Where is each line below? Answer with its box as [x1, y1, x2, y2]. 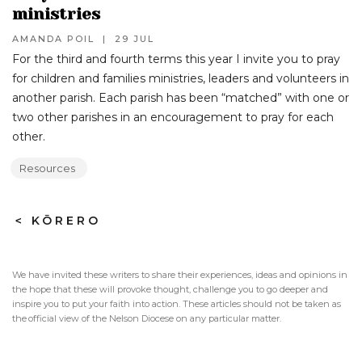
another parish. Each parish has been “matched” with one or [12, 90, 349, 105]
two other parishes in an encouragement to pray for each [12, 110, 334, 124]
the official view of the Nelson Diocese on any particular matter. [12, 313, 281, 324]
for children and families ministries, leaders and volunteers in [12, 71, 349, 86]
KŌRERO [32, 213, 101, 228]
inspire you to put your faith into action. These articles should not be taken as [12, 298, 341, 309]
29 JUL [115, 33, 154, 44]
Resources [19, 162, 75, 175]
